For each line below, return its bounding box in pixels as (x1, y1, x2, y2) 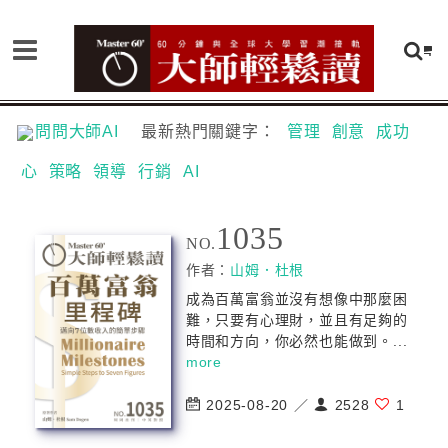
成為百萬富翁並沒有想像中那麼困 (185, 291, 408, 307)
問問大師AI (35, 123, 136, 140)
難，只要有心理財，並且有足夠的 (185, 312, 408, 328)
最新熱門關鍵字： (135, 123, 287, 140)
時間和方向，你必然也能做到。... (185, 333, 408, 349)
